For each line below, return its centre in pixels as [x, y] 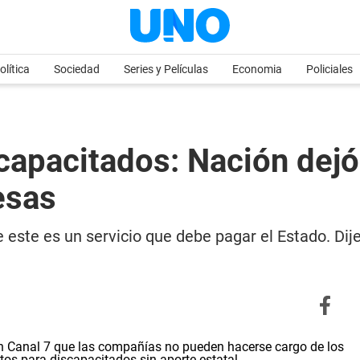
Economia [257, 69]
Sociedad [77, 69]
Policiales [329, 69]
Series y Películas [166, 69]
